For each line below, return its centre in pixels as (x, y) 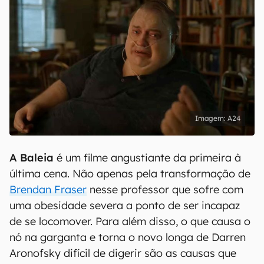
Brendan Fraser (48, 189)
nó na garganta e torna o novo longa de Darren (128, 237)
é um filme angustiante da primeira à (147, 158)
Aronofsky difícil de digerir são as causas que (123, 253)
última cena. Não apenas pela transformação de (130, 174)
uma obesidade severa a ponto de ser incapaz (125, 205)
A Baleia (32, 158)
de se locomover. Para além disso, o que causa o (130, 221)
